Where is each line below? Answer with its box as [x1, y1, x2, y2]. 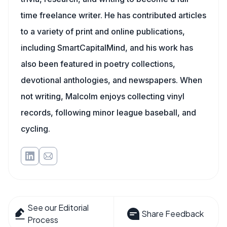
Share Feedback [141, 208, 204, 219]
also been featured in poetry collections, [21, 59, 175, 69]
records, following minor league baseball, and [21, 107, 196, 118]
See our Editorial [27, 202, 89, 213]
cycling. [21, 124, 50, 134]
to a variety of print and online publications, [21, 26, 185, 36]
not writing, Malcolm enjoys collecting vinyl [21, 91, 184, 101]
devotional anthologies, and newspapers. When [21, 75, 202, 85]
